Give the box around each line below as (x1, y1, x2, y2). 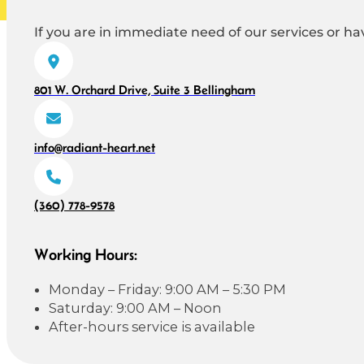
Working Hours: (33, 245, 137, 264)
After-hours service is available (49, 318, 256, 335)
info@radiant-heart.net (33, 140, 155, 155)
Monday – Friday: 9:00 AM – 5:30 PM (49, 280, 287, 297)
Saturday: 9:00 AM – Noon (49, 299, 223, 316)
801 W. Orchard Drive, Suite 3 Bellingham (33, 82, 255, 97)
